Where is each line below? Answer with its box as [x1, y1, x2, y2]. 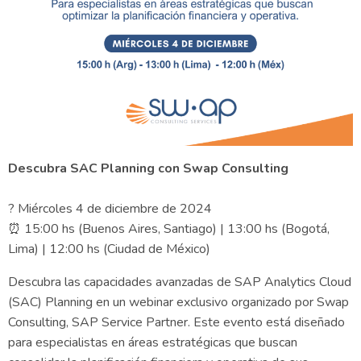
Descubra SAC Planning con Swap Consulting [8, 160, 288, 177]
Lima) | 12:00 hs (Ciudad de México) [8, 240, 210, 258]
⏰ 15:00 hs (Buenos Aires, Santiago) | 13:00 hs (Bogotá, [8, 220, 330, 238]
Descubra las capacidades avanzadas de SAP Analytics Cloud [8, 273, 351, 291]
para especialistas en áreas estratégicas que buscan [8, 334, 297, 351]
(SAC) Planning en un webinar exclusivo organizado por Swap [8, 293, 349, 311]
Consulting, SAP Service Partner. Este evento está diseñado [8, 313, 345, 331]
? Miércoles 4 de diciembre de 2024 [8, 200, 212, 218]
